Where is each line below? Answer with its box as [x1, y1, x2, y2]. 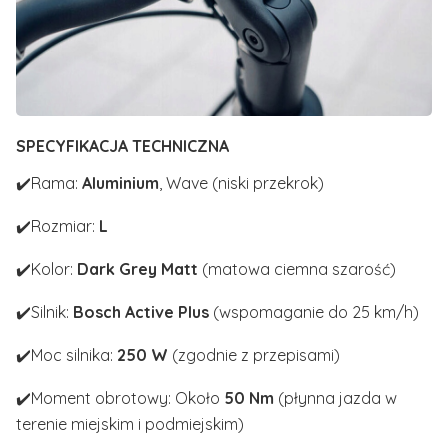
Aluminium [82, 173, 159, 194]
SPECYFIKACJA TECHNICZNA [16, 136, 229, 157]
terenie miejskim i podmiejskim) [16, 414, 244, 435]
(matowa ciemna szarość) [202, 259, 396, 280]
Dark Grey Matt [77, 259, 202, 280]
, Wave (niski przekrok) [159, 173, 324, 194]
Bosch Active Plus [73, 302, 209, 323]
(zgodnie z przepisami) [168, 345, 340, 366]
